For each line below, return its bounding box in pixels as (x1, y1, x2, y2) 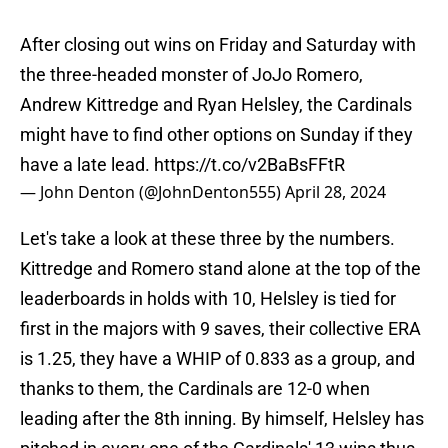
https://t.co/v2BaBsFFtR (154, 154, 345, 176)
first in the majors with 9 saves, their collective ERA (20, 318, 421, 340)
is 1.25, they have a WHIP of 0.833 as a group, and (20, 348, 415, 370)
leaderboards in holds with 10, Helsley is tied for (20, 288, 396, 310)
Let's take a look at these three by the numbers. (20, 228, 395, 250)
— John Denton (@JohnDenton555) (20, 181, 285, 204)
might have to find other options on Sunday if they (20, 124, 413, 146)
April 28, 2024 (285, 181, 386, 204)
